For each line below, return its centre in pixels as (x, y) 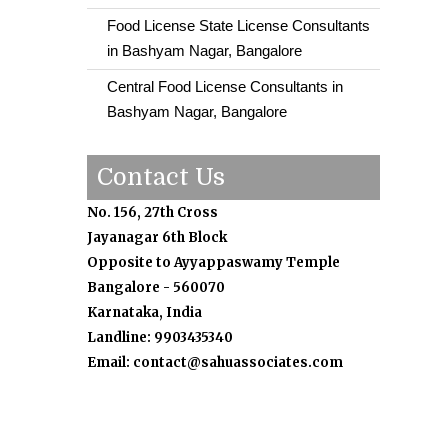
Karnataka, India (144, 312)
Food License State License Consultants (238, 25)
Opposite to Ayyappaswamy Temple (213, 262)
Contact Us (161, 177)
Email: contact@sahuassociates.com (215, 362)
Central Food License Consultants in (225, 86)
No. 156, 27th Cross (152, 212)
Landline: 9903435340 (160, 337)
